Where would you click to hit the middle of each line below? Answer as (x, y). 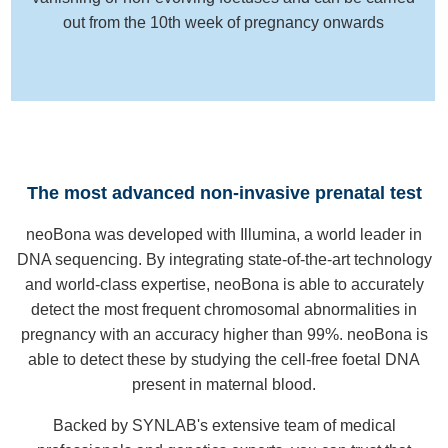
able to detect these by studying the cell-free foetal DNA (224, 359)
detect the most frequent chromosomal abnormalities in (224, 309)
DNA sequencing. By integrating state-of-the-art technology (224, 259)
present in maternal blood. (224, 384)
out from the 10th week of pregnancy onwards (224, 22)
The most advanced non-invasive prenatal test (224, 192)
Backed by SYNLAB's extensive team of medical (224, 425)
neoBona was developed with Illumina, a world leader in (224, 234)
